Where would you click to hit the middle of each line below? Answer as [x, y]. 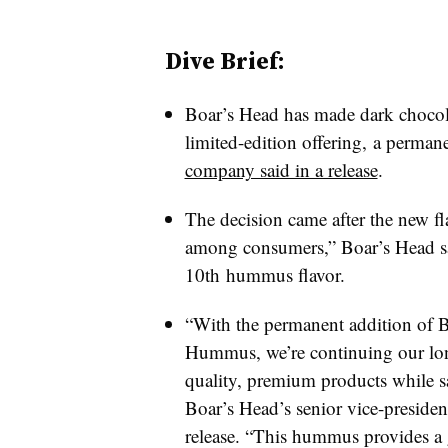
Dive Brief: [224, 60]
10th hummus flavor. [264, 274]
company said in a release [281, 169]
